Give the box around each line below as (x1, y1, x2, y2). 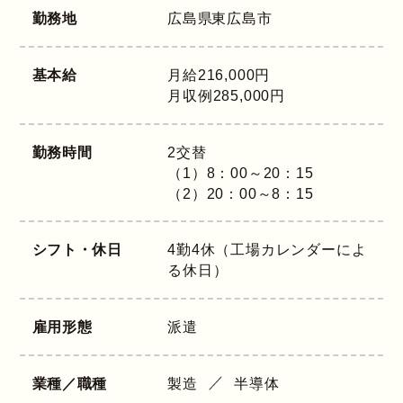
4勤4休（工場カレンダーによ (167, 242, 367, 258)
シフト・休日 (31, 242, 122, 258)
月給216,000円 (167, 67, 271, 84)
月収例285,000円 (167, 88, 285, 104)
